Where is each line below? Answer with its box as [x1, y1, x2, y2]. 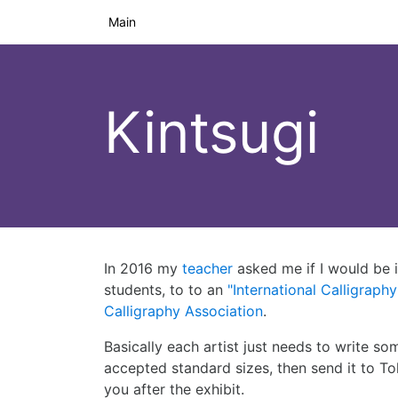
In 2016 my [104, 259, 182, 278]
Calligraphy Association [104, 302, 263, 321]
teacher [182, 259, 233, 278]
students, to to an [104, 281, 227, 299]
